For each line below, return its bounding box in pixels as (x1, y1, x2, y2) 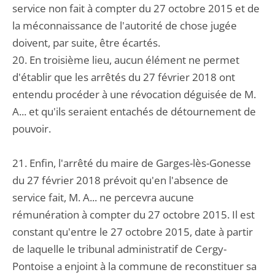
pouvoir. (12, 122, 51, 136)
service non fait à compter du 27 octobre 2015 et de (12, 1, 260, 15)
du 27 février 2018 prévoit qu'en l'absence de (12, 173, 228, 187)
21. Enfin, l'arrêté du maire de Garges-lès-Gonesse (12, 156, 251, 170)
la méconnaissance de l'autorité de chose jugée (12, 18, 237, 33)
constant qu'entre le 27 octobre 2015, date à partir (12, 225, 253, 239)
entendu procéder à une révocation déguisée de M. (12, 87, 256, 101)
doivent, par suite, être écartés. (12, 36, 160, 50)
